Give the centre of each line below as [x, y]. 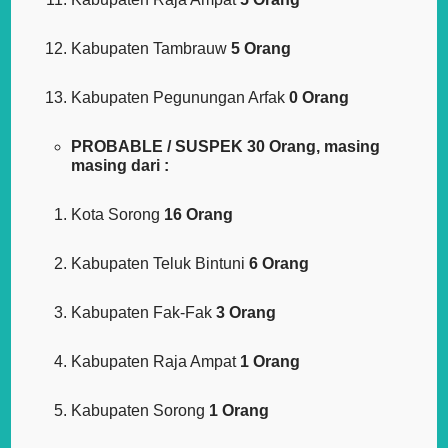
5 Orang [261, 49]
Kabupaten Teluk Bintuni [160, 264]
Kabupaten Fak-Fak [144, 313]
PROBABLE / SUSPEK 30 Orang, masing [226, 147]
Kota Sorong [118, 215]
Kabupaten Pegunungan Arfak [180, 98]
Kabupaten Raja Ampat [156, 362]
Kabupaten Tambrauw [151, 49]
